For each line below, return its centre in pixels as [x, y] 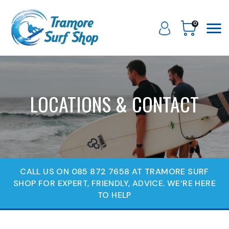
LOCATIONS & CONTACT [114, 104]
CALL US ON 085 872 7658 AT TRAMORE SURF [114, 171]
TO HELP [114, 195]
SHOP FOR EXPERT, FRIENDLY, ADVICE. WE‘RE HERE [114, 183]
